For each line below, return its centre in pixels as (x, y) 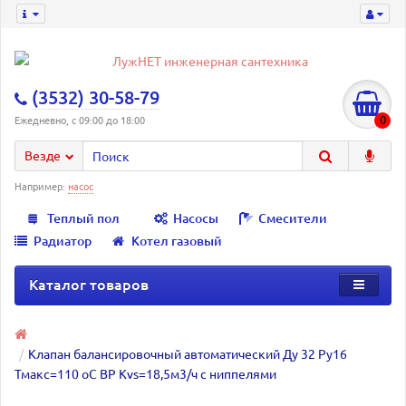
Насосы (196, 218)
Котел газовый (177, 241)
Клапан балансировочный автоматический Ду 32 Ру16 (188, 353)
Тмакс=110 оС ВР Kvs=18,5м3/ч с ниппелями (145, 373)
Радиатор (63, 241)
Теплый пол (83, 218)
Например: (41, 186)
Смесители (293, 218)
